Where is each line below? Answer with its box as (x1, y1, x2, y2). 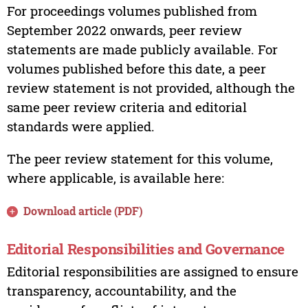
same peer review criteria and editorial (6, 98, 247, 116)
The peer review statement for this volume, (6, 150, 273, 168)
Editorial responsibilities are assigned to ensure (6, 262, 298, 280)
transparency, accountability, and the (6, 281, 236, 299)
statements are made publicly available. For (6, 41, 278, 58)
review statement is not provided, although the (6, 79, 295, 97)
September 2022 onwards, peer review (6, 21, 242, 39)
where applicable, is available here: (6, 169, 224, 187)
